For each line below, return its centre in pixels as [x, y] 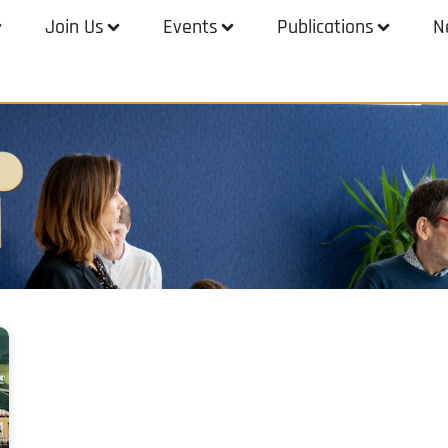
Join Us [74, 27]
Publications [325, 27]
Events [190, 27]
